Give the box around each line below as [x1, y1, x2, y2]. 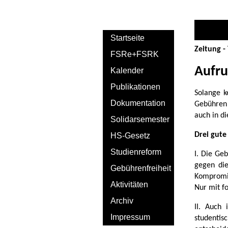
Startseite [110, 33, 145, 42]
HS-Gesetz [110, 131, 150, 140]
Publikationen [110, 82, 160, 91]
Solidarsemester [110, 115, 169, 124]
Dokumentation [110, 98, 165, 107]
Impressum [110, 212, 150, 221]
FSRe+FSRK [110, 49, 159, 59]
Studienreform [110, 147, 161, 156]
